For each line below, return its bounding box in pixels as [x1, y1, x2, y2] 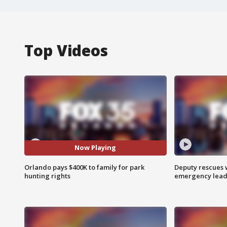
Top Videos [24, 40, 108, 61]
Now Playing [74, 143, 117, 153]
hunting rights [24, 171, 70, 180]
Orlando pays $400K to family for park [24, 162, 144, 172]
